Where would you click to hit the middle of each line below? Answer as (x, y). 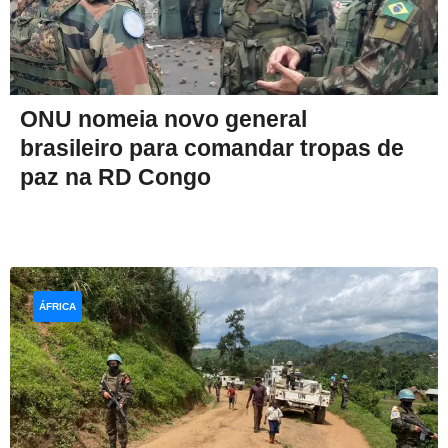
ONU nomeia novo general (163, 118)
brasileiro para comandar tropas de (212, 147)
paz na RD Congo (115, 176)
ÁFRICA (57, 306)
